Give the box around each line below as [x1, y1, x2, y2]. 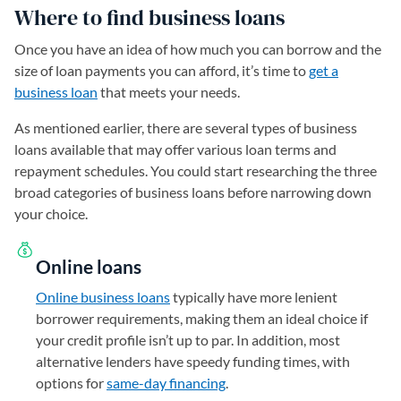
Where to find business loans [14, 2, 285, 32]
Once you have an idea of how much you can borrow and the [14, 39, 381, 57]
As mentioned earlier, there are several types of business [14, 118, 357, 136]
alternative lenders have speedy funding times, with [36, 352, 350, 370]
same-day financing [107, 373, 226, 391]
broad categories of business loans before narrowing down [14, 183, 371, 200]
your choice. [14, 204, 88, 222]
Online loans [36, 254, 141, 277]
